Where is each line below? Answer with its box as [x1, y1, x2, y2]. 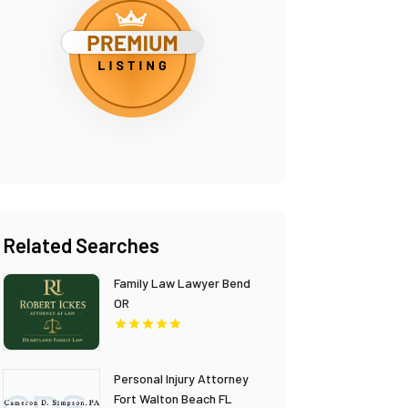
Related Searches [2, 232, 159, 257]
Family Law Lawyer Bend [114, 274, 251, 291]
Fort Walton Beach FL [114, 390, 233, 406]
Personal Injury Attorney [114, 370, 250, 386]
